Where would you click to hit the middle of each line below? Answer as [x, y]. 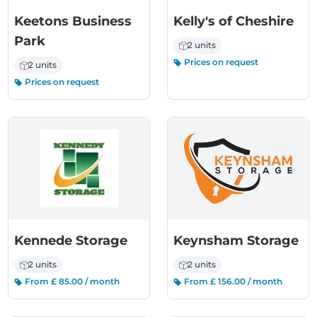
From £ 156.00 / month [232, 281]
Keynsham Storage [236, 241]
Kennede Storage [71, 241]
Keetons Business [73, 21]
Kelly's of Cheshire [234, 21]
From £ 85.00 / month [71, 281]
